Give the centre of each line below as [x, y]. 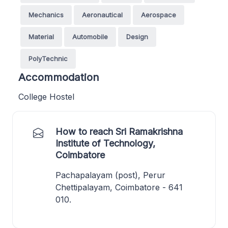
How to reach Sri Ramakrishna [119, 131]
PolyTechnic [48, 58]
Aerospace [159, 15]
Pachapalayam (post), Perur [110, 175]
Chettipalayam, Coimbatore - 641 [119, 187]
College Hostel [46, 96]
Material [41, 36]
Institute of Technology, [105, 143]
